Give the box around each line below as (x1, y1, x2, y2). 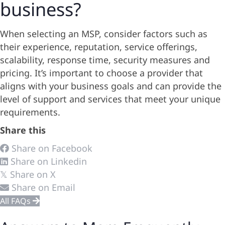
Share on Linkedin (11, 155, 87, 167)
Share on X (10, 168, 56, 180)
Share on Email (12, 181, 75, 193)
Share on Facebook (12, 142, 92, 154)
